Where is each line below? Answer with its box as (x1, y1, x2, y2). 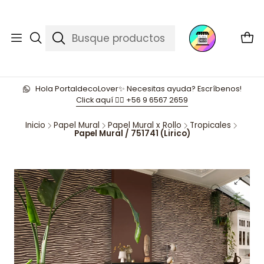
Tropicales (189, 120, 231, 131)
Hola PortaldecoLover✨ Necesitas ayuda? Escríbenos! (35, 84, 242, 94)
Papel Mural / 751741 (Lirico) (74, 128, 190, 139)
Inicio (25, 120, 45, 131)
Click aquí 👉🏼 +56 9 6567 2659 (76, 95, 188, 105)
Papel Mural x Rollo (107, 120, 181, 131)
